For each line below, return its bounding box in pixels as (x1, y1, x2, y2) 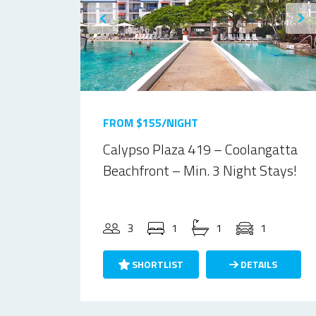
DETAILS (238, 257, 278, 272)
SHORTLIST (129, 257, 183, 272)
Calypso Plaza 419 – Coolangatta (103, 138, 298, 160)
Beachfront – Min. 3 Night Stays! (103, 159, 297, 181)
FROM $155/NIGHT (103, 114, 198, 131)
